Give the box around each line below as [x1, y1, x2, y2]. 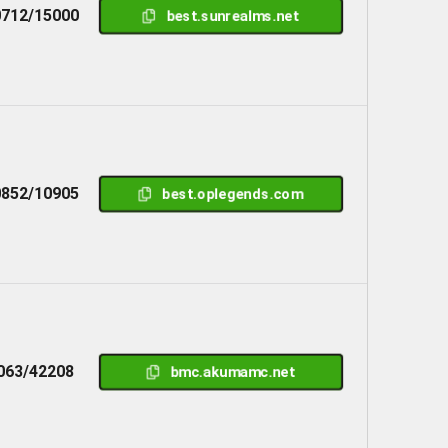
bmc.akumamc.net [171, 363, 294, 380]
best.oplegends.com [163, 185, 302, 202]
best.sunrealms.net [167, 7, 298, 24]
